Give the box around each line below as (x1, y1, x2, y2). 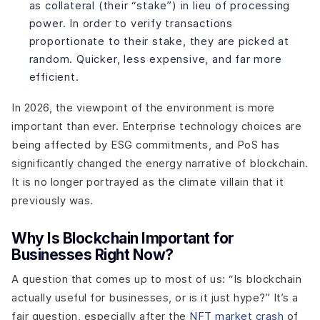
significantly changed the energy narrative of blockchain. (11, 156, 309, 169)
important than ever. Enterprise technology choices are (11, 119, 301, 132)
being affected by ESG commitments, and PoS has (11, 138, 279, 151)
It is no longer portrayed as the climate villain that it (11, 175, 284, 188)
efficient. (29, 71, 79, 84)
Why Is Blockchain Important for (11, 229, 234, 247)
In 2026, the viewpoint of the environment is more (11, 101, 275, 114)
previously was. (11, 194, 94, 206)
